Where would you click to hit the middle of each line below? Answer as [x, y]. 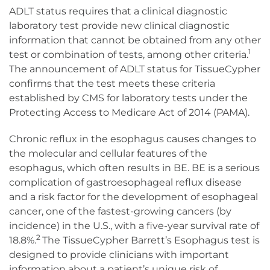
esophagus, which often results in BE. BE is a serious [134, 168]
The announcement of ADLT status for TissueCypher [135, 69]
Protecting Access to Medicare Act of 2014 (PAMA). [129, 113]
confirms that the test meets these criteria [112, 84]
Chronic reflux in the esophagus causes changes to [133, 139]
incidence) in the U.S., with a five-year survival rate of [134, 226]
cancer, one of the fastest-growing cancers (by [120, 212]
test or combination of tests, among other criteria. [129, 55]
